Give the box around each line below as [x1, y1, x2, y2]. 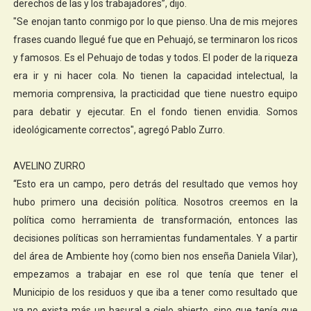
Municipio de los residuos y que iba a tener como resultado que [12, 286, 299, 298]
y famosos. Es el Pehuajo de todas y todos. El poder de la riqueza [12, 51, 299, 63]
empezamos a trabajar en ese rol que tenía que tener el [12, 268, 299, 280]
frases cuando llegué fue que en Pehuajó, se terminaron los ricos [12, 33, 299, 45]
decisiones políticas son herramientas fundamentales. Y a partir [12, 232, 299, 244]
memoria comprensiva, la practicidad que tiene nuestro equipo [12, 87, 299, 99]
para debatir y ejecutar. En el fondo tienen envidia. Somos [12, 106, 299, 117]
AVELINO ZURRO [12, 160, 85, 171]
